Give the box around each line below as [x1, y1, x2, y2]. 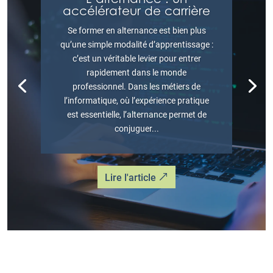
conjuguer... [114, 122, 159, 135]
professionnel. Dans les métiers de [73, 80, 200, 93]
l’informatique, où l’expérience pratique [64, 94, 209, 107]
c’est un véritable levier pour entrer [72, 52, 201, 65]
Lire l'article [104, 171, 156, 184]
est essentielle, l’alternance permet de [66, 108, 207, 121]
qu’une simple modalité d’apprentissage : [60, 38, 213, 51]
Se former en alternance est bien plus [67, 24, 206, 37]
